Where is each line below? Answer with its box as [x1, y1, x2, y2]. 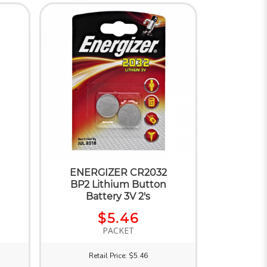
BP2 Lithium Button [70, 178, 166, 190]
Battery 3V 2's [86, 190, 151, 202]
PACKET [102, 224, 134, 236]
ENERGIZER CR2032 [69, 166, 167, 178]
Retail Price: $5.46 [88, 250, 148, 260]
